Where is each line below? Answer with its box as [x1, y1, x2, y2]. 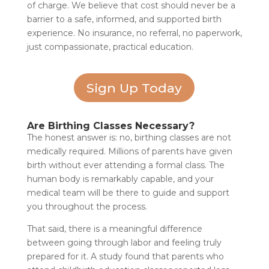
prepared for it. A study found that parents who [26, 250, 224, 262]
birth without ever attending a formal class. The [26, 159, 225, 171]
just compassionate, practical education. [26, 41, 193, 53]
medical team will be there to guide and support [26, 187, 229, 198]
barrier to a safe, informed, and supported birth [26, 14, 222, 25]
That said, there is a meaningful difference [26, 223, 202, 234]
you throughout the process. [26, 201, 147, 212]
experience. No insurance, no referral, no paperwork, [26, 28, 242, 39]
